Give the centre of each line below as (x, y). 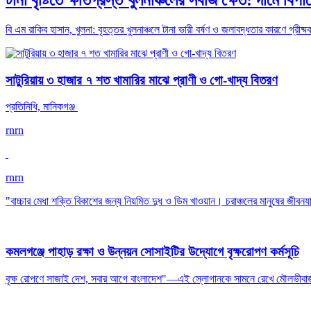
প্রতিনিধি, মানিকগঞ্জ (42, 107)
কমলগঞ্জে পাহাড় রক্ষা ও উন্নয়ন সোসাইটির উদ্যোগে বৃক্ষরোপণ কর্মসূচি (152, 251)
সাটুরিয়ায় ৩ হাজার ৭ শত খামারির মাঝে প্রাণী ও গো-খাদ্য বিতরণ (142, 80)
